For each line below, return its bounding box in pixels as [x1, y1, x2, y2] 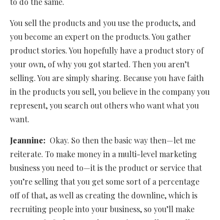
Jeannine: [10, 135, 50, 146]
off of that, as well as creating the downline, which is [10, 190, 197, 201]
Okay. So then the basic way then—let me [50, 135, 195, 146]
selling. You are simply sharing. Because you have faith [10, 73, 204, 83]
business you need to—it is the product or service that [10, 163, 202, 173]
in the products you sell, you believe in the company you [10, 86, 210, 97]
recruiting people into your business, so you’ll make [10, 204, 194, 215]
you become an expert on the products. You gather [10, 31, 191, 42]
